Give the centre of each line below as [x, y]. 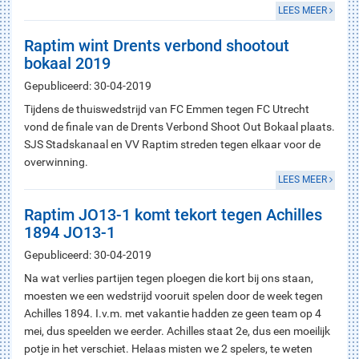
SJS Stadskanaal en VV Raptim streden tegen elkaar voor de [172, 144]
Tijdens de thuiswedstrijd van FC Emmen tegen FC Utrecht [167, 109]
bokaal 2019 [67, 63]
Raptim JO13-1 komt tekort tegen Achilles [173, 215]
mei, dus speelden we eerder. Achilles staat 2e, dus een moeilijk [177, 331]
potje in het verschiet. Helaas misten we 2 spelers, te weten [168, 349]
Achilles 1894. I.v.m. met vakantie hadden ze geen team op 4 [173, 313]
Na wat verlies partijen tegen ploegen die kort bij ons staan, [169, 278]
